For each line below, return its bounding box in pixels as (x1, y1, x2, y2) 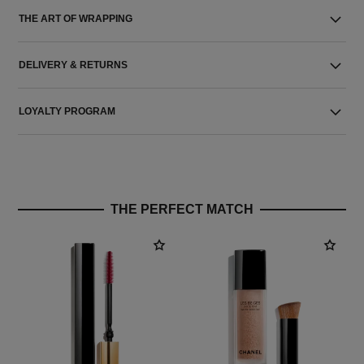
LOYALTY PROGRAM (19, 106, 116, 117)
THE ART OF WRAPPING (19, 13, 133, 24)
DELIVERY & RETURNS (19, 59, 128, 71)
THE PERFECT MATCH (110, 202, 253, 216)
